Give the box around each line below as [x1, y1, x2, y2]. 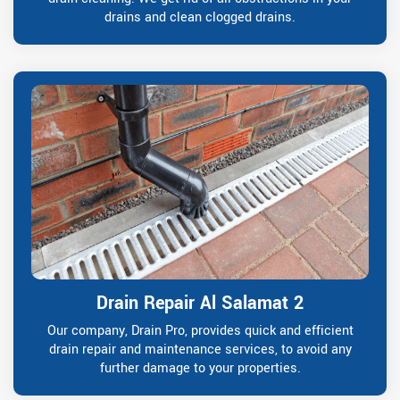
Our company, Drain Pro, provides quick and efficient [46, 321, 354, 341]
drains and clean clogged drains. [104, 8, 296, 28]
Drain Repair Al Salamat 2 [96, 290, 304, 317]
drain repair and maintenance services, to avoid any [48, 340, 352, 360]
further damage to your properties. [99, 359, 301, 379]
